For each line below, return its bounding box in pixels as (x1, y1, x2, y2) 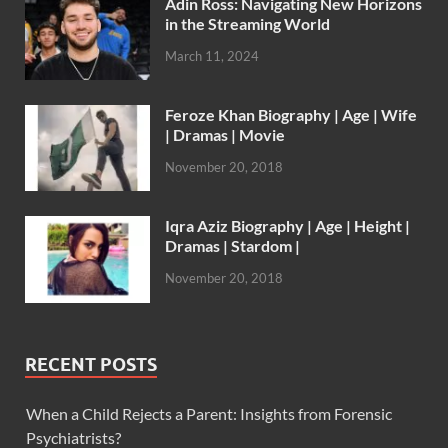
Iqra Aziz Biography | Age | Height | (165, 216, 410, 236)
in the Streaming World (165, 14, 330, 34)
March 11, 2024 (165, 48, 259, 65)
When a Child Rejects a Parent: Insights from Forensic (26, 403, 392, 423)
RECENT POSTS (25, 353, 157, 375)
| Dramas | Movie (165, 125, 285, 145)
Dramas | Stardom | (165, 236, 300, 256)
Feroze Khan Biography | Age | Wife (165, 105, 417, 125)
